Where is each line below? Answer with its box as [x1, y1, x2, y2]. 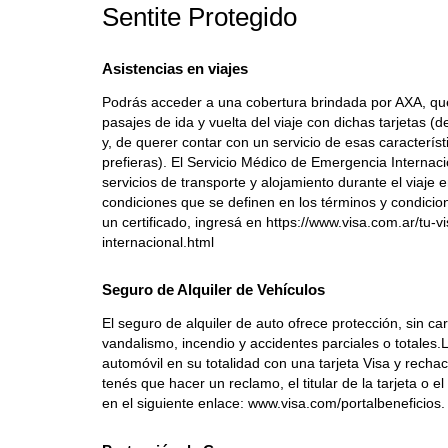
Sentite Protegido [102, 2, 297, 32]
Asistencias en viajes [102, 60, 248, 77]
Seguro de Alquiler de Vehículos [102, 281, 325, 298]
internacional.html [102, 234, 214, 250]
